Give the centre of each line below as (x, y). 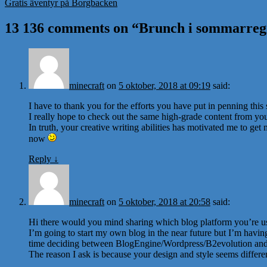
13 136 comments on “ (72, 28)
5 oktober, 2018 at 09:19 (164, 85)
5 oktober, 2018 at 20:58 (164, 201)
